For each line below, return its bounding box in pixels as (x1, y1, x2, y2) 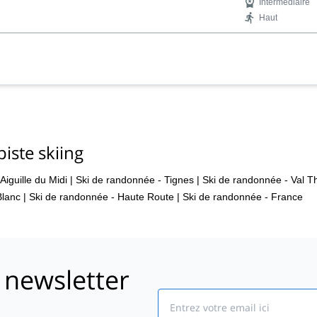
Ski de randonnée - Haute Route (29, 190, 174, 202)
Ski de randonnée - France (183, 190, 303, 202)
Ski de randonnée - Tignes (76, 173, 194, 185)
